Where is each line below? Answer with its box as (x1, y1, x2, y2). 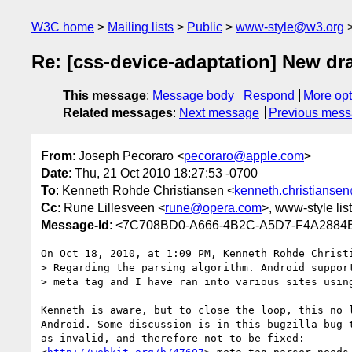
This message (63, 89, 146, 103)
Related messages (63, 106, 173, 120)
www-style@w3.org (236, 20, 344, 34)
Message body (152, 89, 234, 103)
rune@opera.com (165, 200, 262, 214)
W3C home (31, 20, 94, 34)
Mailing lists (108, 20, 174, 34)
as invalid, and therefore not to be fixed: (41, 332, 305, 344)
